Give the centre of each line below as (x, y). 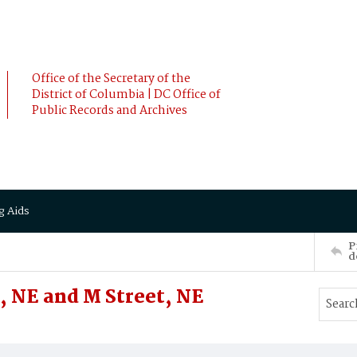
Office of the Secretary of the (111, 79)
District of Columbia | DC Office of (126, 95)
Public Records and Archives (110, 111)
